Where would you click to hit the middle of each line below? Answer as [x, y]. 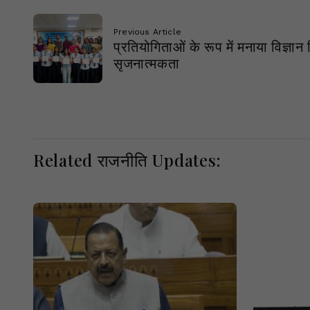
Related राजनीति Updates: [128, 160]
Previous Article [147, 32]
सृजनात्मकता [147, 63]
